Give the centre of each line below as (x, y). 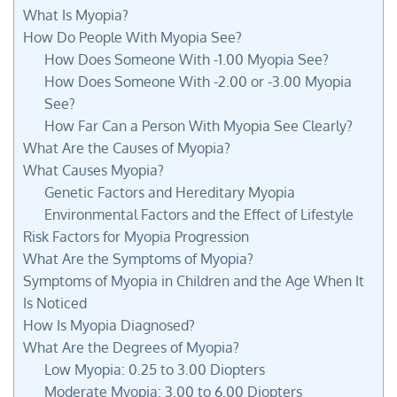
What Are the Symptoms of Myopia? (138, 258)
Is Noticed (55, 303)
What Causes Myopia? (93, 170)
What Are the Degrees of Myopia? (131, 347)
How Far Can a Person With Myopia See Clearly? (198, 125)
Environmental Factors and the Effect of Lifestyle (198, 214)
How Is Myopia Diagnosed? (109, 325)
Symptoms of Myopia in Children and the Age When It (194, 280)
